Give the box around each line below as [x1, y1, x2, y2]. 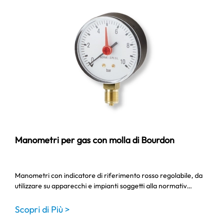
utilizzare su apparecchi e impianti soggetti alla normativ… [15, 181, 192, 190]
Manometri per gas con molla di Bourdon [15, 134, 174, 146]
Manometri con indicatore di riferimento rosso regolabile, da [15, 171, 203, 180]
